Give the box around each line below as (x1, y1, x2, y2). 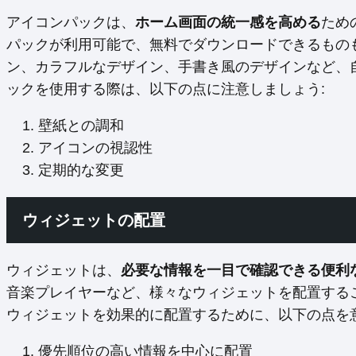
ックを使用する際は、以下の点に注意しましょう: (6, 81, 325, 98)
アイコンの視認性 (38, 140, 153, 157)
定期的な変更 (38, 162, 124, 179)
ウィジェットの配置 (22, 211, 165, 230)
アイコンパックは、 (6, 14, 135, 31)
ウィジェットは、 (6, 262, 121, 279)
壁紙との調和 (38, 118, 124, 134)
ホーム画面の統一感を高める (135, 14, 321, 31)
